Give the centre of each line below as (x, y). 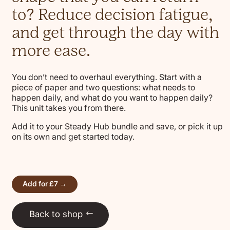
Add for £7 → (44, 184)
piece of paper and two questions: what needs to (103, 88)
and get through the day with (115, 32)
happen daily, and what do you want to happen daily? (112, 98)
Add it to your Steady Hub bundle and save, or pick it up (117, 127)
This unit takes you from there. (69, 108)
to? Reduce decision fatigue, (112, 14)
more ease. (53, 50)
